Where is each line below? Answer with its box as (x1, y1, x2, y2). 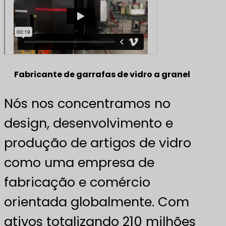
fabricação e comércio (4, 173, 150, 191)
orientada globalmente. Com (4, 192, 189, 211)
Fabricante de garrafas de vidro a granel (14, 69, 190, 80)
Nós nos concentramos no (4, 94, 171, 112)
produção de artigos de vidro (4, 133, 191, 152)
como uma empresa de (4, 153, 154, 172)
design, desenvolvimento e (4, 114, 173, 132)
